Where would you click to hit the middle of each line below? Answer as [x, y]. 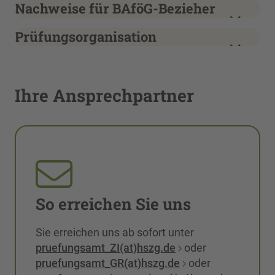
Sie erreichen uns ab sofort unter [115, 232]
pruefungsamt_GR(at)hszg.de [108, 263]
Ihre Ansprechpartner [104, 95]
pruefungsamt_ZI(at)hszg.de [106, 248]
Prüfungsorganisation [86, 37]
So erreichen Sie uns [113, 204]
